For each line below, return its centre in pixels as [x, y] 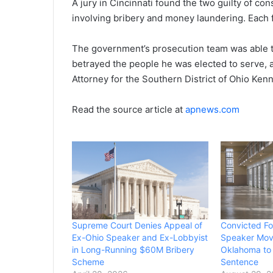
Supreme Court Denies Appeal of [137, 225]
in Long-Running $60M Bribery [133, 250]
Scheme [88, 262]
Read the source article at [129, 110]
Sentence [240, 262]
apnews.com [212, 110]
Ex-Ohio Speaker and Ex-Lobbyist [140, 238]
